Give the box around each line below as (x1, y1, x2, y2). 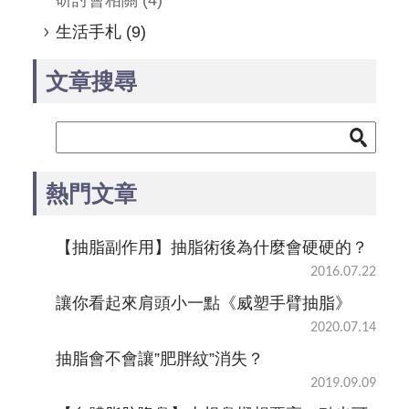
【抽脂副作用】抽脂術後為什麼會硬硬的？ (55, 237, 368, 257)
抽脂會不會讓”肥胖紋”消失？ (55, 349, 264, 368)
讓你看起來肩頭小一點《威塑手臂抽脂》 (55, 293, 351, 312)
